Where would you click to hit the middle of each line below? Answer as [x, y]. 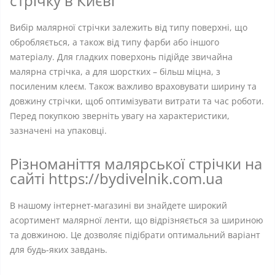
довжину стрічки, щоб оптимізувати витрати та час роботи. [137, 101]
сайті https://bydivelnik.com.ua [116, 178]
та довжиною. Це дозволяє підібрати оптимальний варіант [135, 235]
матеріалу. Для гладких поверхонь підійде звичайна [121, 57]
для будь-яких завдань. [59, 250]
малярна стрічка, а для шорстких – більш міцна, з [115, 72]
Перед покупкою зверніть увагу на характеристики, [120, 116]
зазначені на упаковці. [58, 130]
